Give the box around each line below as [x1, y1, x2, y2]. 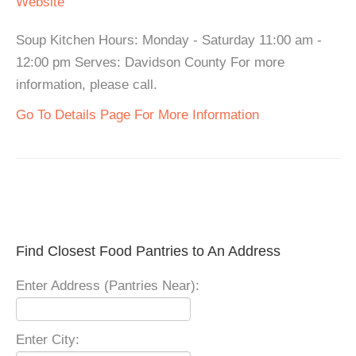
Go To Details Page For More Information [16, 107, 259, 123]
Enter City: [16, 332, 79, 348]
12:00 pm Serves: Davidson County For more [16, 55, 284, 71]
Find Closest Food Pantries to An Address [16, 243, 281, 260]
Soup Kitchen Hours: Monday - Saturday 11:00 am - [16, 33, 322, 48]
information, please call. [16, 77, 157, 93]
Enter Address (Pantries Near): [16, 278, 199, 294]
